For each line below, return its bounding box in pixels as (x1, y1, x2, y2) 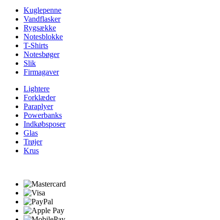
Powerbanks (24, 111, 62, 120)
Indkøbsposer (24, 120, 65, 129)
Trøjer (24, 137, 42, 146)
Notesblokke (24, 32, 63, 41)
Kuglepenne (24, 6, 61, 15)
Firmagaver (24, 68, 59, 77)
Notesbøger (24, 50, 59, 59)
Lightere (24, 84, 50, 93)
